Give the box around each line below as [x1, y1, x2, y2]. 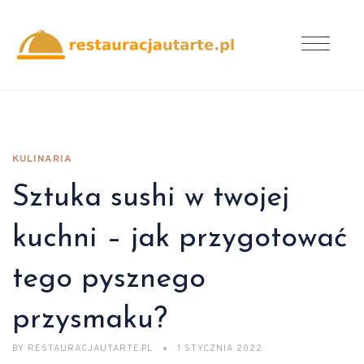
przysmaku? [12, 305, 167, 335]
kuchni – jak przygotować [12, 224, 347, 253]
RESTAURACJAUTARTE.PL [24, 343, 156, 354]
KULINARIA [12, 153, 72, 166]
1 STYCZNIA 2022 [177, 343, 262, 354]
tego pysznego [12, 265, 206, 294]
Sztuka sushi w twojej [12, 184, 289, 213]
